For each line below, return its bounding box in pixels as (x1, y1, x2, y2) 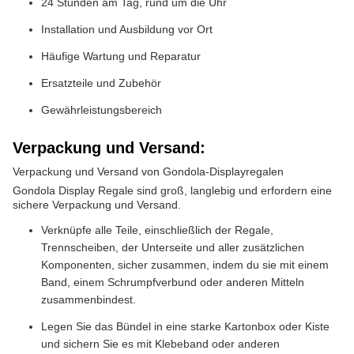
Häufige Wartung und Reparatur (41, 50, 201, 62)
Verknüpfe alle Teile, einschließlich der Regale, (41, 224, 273, 236)
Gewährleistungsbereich (41, 104, 162, 116)
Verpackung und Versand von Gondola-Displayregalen (13, 165, 284, 178)
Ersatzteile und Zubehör (41, 77, 161, 89)
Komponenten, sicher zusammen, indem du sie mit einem (41, 258, 329, 271)
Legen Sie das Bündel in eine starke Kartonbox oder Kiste (41, 320, 330, 333)
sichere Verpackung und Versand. (13, 198, 181, 211)
